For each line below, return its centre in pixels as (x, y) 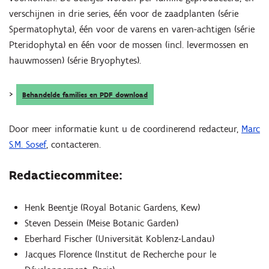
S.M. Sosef (28, 144)
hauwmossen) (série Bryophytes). (75, 60)
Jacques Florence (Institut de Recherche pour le (121, 254)
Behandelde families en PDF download (85, 95)
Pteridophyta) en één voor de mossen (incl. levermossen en (129, 45)
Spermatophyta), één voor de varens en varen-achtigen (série (132, 29)
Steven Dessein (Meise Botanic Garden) (102, 223)
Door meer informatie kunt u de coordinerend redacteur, (125, 128)
